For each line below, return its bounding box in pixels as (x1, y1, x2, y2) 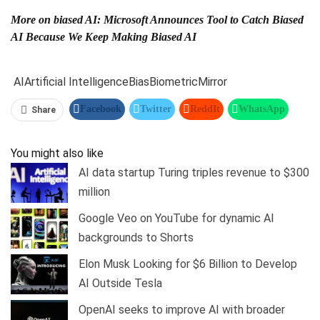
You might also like (11, 146, 104, 161)
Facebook (80, 104, 121, 115)
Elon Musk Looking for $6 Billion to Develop (79, 257, 297, 271)
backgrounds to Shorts (79, 231, 194, 245)
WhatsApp (239, 104, 285, 115)
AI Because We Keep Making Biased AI (11, 31, 196, 44)
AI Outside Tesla (79, 276, 162, 291)
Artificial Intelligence (24, 75, 129, 89)
